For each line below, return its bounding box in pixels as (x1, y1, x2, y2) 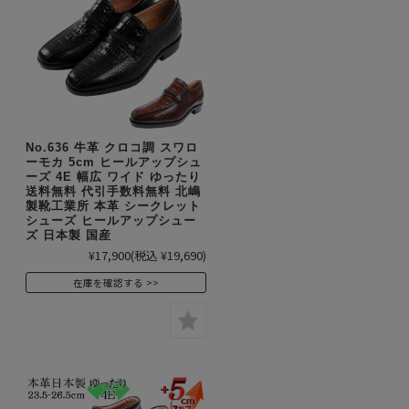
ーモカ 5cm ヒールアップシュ (26, 155, 202, 170)
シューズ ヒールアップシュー (26, 214, 196, 228)
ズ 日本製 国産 (26, 228, 111, 243)
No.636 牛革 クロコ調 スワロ (26, 141, 198, 155)
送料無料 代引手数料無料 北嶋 (26, 184, 201, 199)
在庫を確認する (73, 276, 143, 290)
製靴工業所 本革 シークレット (26, 199, 201, 214)
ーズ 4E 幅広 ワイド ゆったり (26, 170, 201, 184)
